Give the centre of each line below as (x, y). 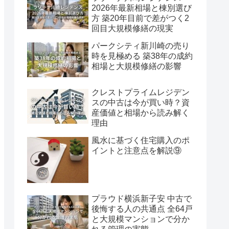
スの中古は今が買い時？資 (141, 103)
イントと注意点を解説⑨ (136, 151)
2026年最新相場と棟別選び (142, 8)
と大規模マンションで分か (141, 219)
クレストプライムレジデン (141, 93)
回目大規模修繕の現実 (132, 28)
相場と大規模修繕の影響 (136, 66)
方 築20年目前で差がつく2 (140, 18)
